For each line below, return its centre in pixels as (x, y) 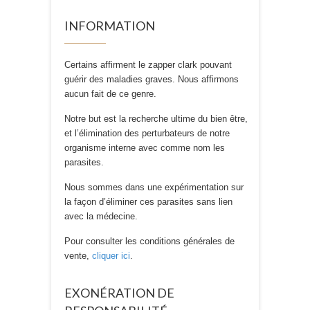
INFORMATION (110, 26)
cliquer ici (111, 256)
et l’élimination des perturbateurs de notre (147, 134)
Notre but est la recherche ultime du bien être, (156, 119)
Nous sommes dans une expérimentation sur (154, 188)
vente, (78, 256)
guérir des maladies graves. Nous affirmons (152, 80)
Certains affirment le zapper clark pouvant (148, 65)
